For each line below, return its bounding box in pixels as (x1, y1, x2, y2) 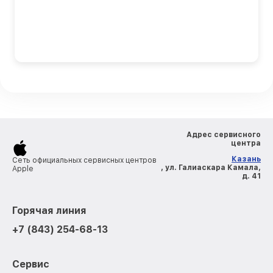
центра (231, 138, 261, 147)
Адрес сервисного (186, 130, 261, 139)
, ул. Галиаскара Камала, (161, 163, 261, 172)
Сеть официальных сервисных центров (12, 155, 157, 165)
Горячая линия (12, 204, 87, 216)
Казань (232, 154, 261, 163)
